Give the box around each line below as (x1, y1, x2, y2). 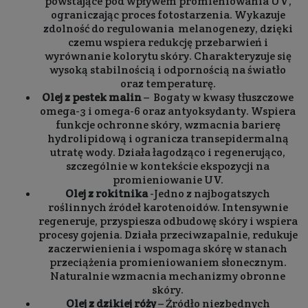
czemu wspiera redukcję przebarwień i (67, 35, 268, 49)
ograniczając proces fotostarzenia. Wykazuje (50, 8, 285, 22)
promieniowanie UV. (112, 173, 223, 187)
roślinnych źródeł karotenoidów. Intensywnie (47, 200, 288, 214)
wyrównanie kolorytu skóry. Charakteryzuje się (44, 49, 291, 63)
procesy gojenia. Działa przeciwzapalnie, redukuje (38, 228, 298, 242)
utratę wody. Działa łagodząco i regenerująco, (50, 145, 285, 159)
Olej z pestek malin (42, 90, 142, 104)
